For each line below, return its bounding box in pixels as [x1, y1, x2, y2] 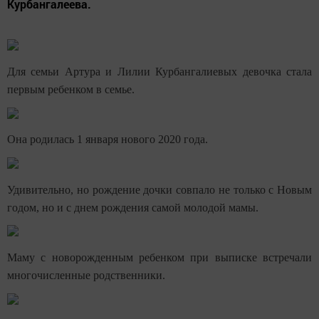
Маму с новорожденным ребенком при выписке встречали [7, 251, 312, 263]
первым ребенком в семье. [7, 83, 135, 95]
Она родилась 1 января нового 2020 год [7, 133, 200, 146]
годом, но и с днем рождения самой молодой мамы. [7, 201, 258, 214]
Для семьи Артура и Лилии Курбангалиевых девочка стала [7, 65, 312, 78]
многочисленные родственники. [7, 268, 165, 281]
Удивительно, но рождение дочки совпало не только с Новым [7, 183, 312, 196]
